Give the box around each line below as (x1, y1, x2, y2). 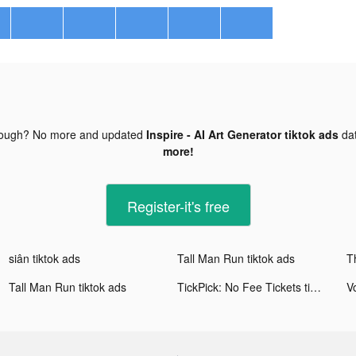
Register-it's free (126, 195, 230, 216)
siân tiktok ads (9, 250, 81, 266)
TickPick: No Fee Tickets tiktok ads (310, 278, 322, 295)
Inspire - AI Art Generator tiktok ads (146, 126, 339, 142)
